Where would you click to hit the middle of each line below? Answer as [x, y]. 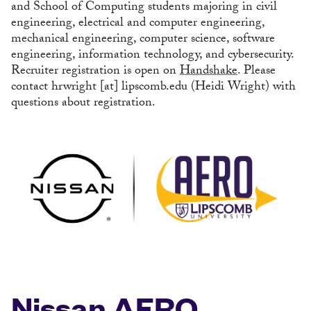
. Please [257, 72]
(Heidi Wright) [228, 88]
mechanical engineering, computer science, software [143, 40]
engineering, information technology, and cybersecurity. [152, 56]
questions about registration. [83, 104]
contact [31, 88]
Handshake [209, 72]
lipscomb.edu [154, 88]
